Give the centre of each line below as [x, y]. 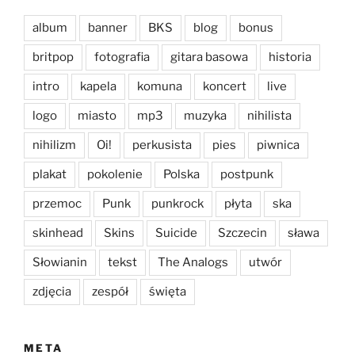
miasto [97, 115]
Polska [181, 174]
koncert [225, 86]
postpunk [247, 174]
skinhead [58, 233]
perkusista [162, 145]
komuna [160, 86]
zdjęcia [52, 291]
